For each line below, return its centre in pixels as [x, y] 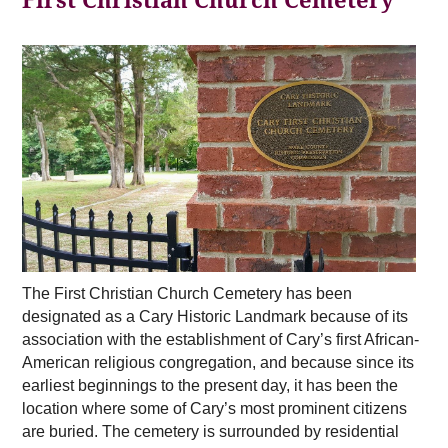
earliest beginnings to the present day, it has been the [210, 386]
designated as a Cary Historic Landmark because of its [215, 317]
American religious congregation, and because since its [218, 363]
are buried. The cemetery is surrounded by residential [210, 432]
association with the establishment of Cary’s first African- [220, 340]
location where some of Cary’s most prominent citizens [214, 409]
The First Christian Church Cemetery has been [187, 294]
